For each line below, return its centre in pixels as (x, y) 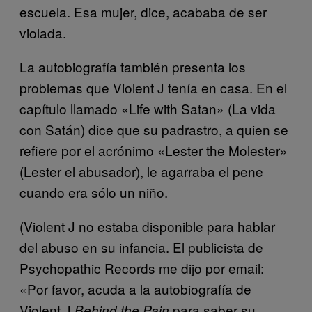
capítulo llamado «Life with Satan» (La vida (148, 108)
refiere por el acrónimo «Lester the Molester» (154, 150)
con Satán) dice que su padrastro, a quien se (154, 129)
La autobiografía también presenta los (133, 66)
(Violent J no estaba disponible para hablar (147, 226)
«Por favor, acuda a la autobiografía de (135, 288)
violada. (43, 32)
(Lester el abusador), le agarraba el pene (141, 171)
